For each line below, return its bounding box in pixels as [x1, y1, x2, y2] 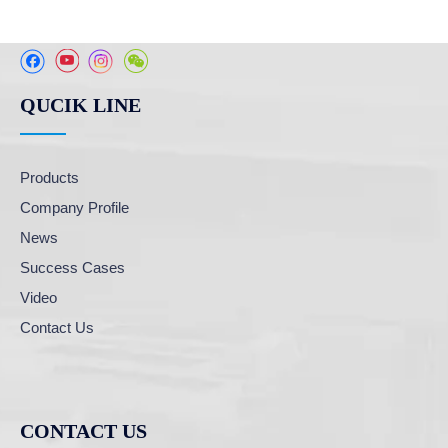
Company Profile [20, 199, 129, 217]
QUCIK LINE [20, 94, 141, 117]
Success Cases [20, 259, 125, 277]
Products [20, 169, 79, 187]
